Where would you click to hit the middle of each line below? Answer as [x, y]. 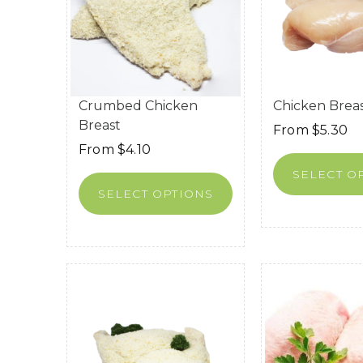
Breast [100, 125]
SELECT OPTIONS [156, 193]
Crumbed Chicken [138, 105]
